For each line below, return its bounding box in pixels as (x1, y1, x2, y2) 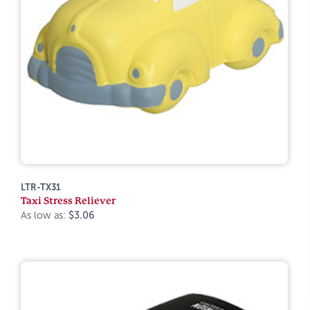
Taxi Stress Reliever (21, 195, 116, 206)
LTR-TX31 (21, 182, 61, 192)
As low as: (21, 210, 69, 221)
